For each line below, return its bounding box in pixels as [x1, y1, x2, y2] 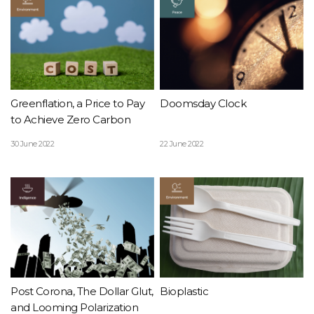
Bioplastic [160, 285, 209, 299]
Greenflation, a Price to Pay [11, 97, 145, 111]
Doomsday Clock [160, 97, 247, 111]
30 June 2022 [11, 138, 55, 149]
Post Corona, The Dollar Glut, [11, 285, 153, 299]
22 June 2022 [160, 138, 204, 149]
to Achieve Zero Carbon [11, 113, 131, 127]
